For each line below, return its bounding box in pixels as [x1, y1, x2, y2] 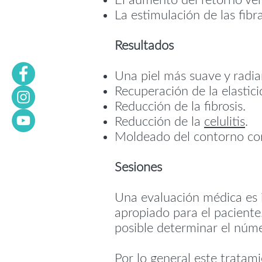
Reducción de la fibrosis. [115, 100, 246, 113]
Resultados [115, 39, 174, 52]
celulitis [204, 115, 245, 128]
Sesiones [115, 161, 162, 174]
